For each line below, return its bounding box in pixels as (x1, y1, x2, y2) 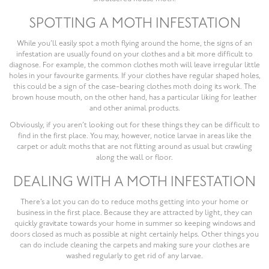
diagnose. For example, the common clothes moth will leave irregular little (9, 62, 260, 69)
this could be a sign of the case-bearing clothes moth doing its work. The (13, 83, 256, 91)
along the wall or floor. (96, 154, 173, 162)
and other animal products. (89, 105, 180, 112)
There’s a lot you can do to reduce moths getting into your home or (20, 199, 249, 206)
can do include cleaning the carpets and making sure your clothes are (19, 242, 250, 249)
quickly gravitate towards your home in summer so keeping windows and (14, 220, 255, 228)
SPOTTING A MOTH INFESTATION (28, 18, 241, 31)
